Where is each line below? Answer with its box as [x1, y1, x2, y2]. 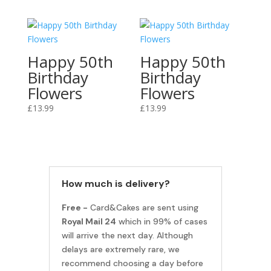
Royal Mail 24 [61, 216, 116, 227]
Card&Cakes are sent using [87, 202, 198, 214]
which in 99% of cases [118, 216, 207, 227]
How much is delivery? [61, 177, 170, 191]
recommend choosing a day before [61, 258, 203, 269]
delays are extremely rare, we [61, 244, 180, 255]
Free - [61, 202, 88, 214]
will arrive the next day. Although [61, 230, 193, 241]
